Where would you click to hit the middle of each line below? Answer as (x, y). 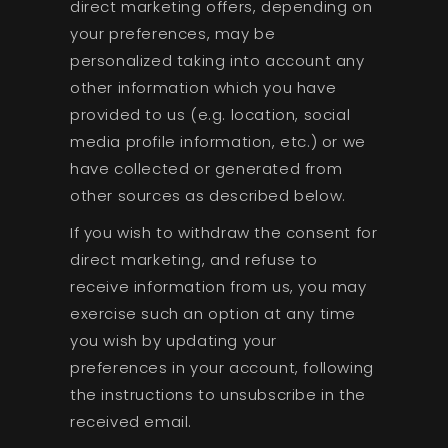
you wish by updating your (173, 341)
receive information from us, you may (218, 287)
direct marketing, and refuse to (193, 260)
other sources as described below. (207, 196)
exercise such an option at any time (212, 314)
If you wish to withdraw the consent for (223, 233)
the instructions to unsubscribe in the (217, 395)
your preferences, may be (172, 34)
